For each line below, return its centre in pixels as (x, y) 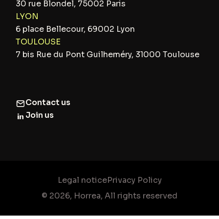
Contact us (48, 103)
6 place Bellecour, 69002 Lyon (75, 29)
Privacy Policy (134, 180)
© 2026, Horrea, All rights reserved (109, 196)
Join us (40, 115)
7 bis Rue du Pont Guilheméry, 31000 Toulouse (108, 55)
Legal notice (82, 180)
